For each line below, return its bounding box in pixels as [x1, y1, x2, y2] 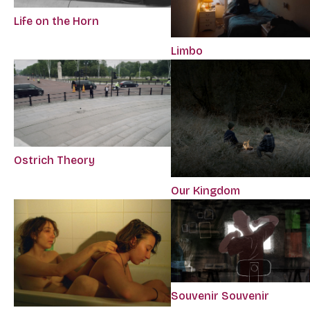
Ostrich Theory [14, 153, 95, 167]
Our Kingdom [171, 184, 241, 198]
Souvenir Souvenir [171, 289, 270, 303]
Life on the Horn [14, 15, 99, 28]
